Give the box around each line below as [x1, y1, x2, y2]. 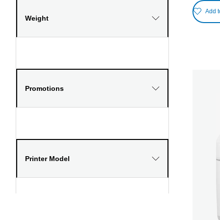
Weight [25, 14, 49, 22]
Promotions [25, 84, 64, 92]
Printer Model [25, 154, 70, 163]
